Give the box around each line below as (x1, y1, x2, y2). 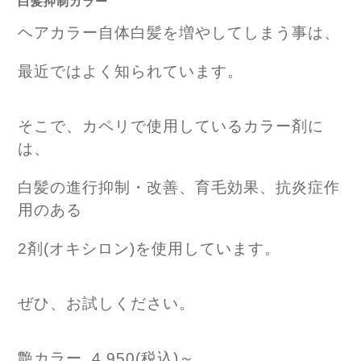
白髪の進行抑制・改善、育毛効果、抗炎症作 (18, 179, 340, 197)
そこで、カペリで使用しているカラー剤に (18, 118, 324, 135)
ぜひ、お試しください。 (18, 295, 195, 313)
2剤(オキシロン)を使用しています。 (18, 240, 280, 258)
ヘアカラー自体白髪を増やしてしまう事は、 (18, 24, 340, 42)
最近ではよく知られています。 (18, 63, 243, 81)
